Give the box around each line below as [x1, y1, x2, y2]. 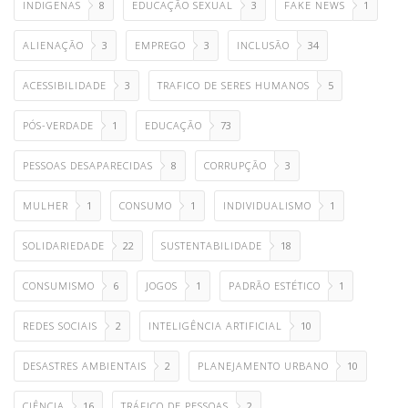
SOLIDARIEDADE [23, 239, 105, 253]
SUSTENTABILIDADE [161, 239, 262, 253]
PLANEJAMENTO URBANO [198, 359, 329, 373]
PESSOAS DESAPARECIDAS [23, 158, 153, 173]
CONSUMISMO [23, 279, 95, 293]
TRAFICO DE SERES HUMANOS [158, 78, 310, 93]
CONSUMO [119, 199, 172, 213]
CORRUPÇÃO [204, 158, 267, 173]
